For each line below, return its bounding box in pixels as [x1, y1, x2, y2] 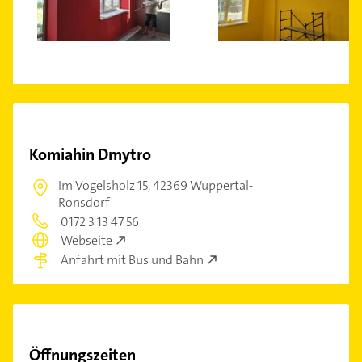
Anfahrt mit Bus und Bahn [61, 250, 204, 268]
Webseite [61, 232, 112, 250]
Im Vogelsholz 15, [58, 177, 153, 194]
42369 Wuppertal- [153, 177, 253, 194]
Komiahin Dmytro [29, 144, 151, 165]
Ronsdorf [58, 194, 110, 211]
